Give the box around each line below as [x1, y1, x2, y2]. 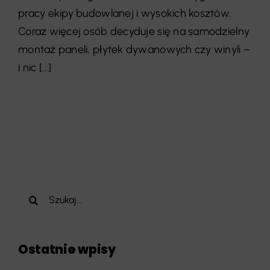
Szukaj [17, 186, 49, 200]
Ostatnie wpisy [18, 240, 116, 258]
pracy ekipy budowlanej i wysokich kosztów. [17, 6, 231, 20]
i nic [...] [17, 60, 51, 74]
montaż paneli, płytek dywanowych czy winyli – [17, 42, 251, 56]
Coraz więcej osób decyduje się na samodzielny [17, 24, 250, 38]
